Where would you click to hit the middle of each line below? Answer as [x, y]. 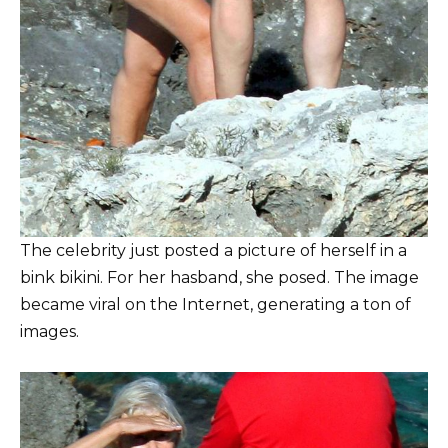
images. [49, 332]
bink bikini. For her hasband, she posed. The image [219, 278]
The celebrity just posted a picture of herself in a [213, 251]
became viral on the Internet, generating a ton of [215, 305]
